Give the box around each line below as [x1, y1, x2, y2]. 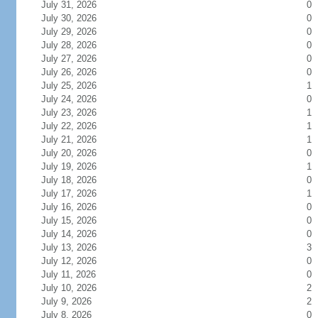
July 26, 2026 [40, 67, 114, 77]
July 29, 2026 [40, 26, 114, 37]
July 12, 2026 [40, 256, 114, 266]
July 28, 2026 [40, 40, 114, 50]
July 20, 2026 [40, 148, 114, 158]
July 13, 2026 [40, 242, 114, 253]
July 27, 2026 [40, 53, 114, 64]
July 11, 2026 [40, 269, 113, 280]
